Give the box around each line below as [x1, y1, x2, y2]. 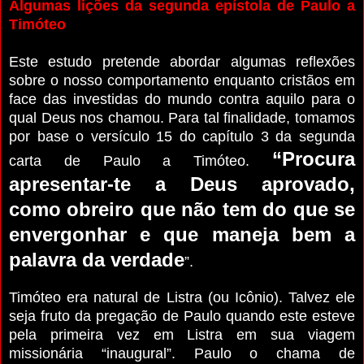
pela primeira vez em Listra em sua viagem [9, 326, 355, 343]
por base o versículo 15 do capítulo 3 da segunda [9, 128, 355, 145]
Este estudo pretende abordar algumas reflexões [9, 53, 355, 70]
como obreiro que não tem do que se [9, 197, 355, 220]
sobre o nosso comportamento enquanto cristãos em [9, 71, 355, 89]
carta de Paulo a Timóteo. [9, 152, 272, 169]
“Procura [272, 147, 355, 170]
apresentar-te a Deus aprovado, [9, 172, 355, 195]
